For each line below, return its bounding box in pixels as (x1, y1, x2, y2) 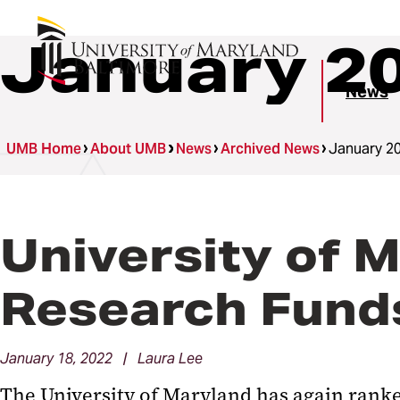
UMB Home (6, 139, 81, 158)
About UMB (90, 139, 167, 158)
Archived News (220, 139, 320, 158)
